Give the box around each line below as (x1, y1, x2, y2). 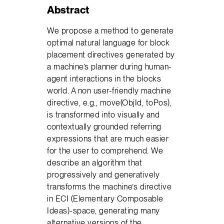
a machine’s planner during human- (47, 61, 172, 72)
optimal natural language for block (47, 37, 170, 48)
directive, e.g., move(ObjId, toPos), (47, 97, 172, 108)
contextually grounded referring (47, 121, 161, 132)
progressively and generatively (47, 169, 160, 180)
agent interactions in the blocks (47, 73, 161, 84)
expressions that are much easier (47, 133, 169, 144)
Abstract (47, 3, 90, 16)
